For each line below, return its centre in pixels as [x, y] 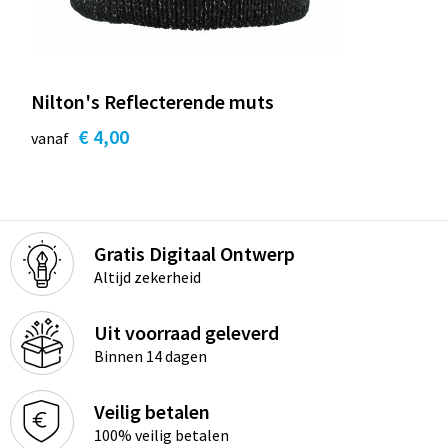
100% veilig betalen [161, 434]
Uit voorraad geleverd [186, 332]
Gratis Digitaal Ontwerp [194, 253]
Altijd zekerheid [147, 276]
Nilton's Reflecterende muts [152, 101]
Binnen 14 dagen [150, 355]
